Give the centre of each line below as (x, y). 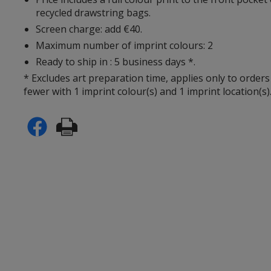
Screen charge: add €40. (89, 29)
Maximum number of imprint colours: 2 (125, 45)
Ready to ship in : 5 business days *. (116, 61)
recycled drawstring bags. (93, 12)
